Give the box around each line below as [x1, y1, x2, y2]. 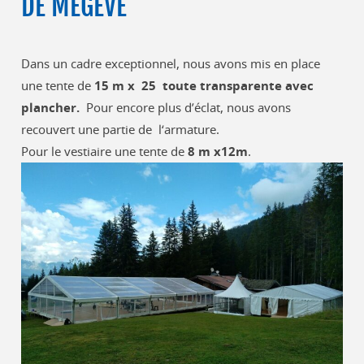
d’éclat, [184, 99, 224, 115]
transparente [200, 77, 283, 94]
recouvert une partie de [21, 121, 156, 137]
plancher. [21, 99, 80, 116]
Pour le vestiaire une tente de [21, 143, 188, 159]
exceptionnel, [105, 55, 180, 71]
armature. [164, 121, 220, 137]
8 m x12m [188, 143, 249, 160]
